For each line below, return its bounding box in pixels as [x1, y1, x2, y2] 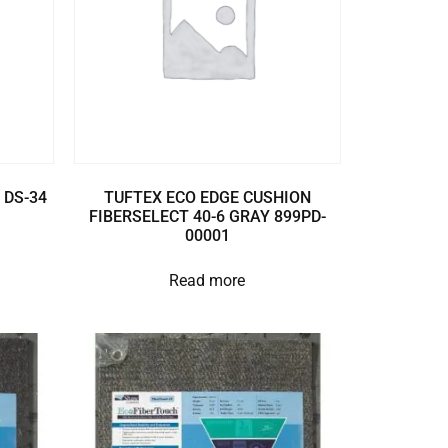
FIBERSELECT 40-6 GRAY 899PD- [88, 206, 326, 226]
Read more [169, 270, 246, 290]
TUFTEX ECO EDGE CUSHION [103, 187, 311, 207]
